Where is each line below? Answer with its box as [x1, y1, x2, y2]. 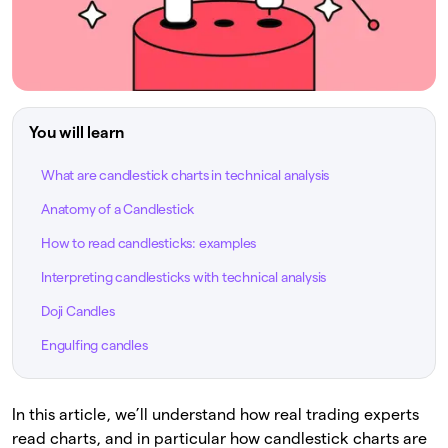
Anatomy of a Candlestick [41, 201, 195, 218]
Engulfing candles [41, 337, 148, 354]
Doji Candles [41, 303, 115, 320]
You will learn [29, 124, 125, 142]
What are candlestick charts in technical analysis [41, 167, 330, 184]
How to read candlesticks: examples [41, 235, 257, 252]
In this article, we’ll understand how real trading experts [12, 406, 419, 424]
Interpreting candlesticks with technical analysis [41, 269, 327, 286]
